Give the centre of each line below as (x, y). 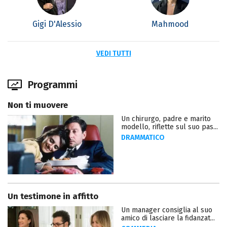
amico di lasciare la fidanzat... (168, 218)
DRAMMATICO (143, 137)
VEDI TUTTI (113, 53)
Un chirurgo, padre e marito (166, 119)
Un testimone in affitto (53, 197)
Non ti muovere (38, 105)
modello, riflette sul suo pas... (169, 127)
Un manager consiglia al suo (167, 210)
